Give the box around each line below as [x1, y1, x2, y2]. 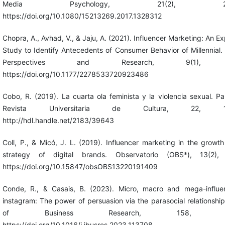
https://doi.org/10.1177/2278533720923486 [2, 70, 149, 79]
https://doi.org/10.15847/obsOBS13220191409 [2, 162, 158, 171]
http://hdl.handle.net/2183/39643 [2, 116, 114, 125]
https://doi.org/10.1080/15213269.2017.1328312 [2, 12, 162, 20]
